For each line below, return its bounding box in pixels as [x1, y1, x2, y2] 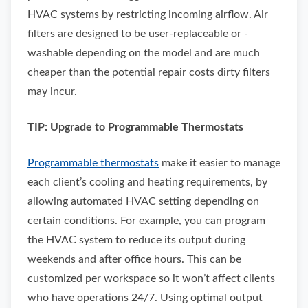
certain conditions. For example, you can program [27, 215, 265, 226]
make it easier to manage [159, 157, 280, 168]
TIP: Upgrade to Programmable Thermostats [27, 122, 243, 133]
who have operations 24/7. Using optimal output [27, 292, 263, 303]
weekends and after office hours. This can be [27, 254, 241, 265]
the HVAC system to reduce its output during [27, 234, 245, 245]
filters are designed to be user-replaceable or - [27, 28, 248, 39]
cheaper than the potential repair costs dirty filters [27, 67, 270, 78]
